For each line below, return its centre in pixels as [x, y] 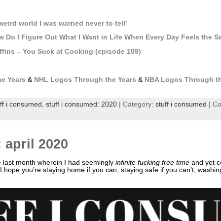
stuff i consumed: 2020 [81, 104]
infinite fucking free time [152, 163]
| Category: [136, 104]
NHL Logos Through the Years [85, 80]
